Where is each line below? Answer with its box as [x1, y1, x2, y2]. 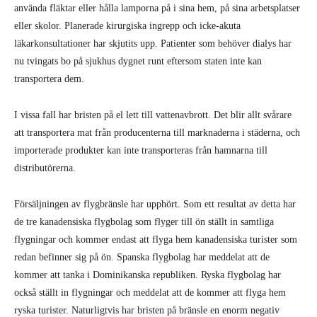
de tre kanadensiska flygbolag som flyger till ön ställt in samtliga [14, 216, 274, 227]
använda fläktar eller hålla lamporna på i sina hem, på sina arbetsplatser [14, 2, 300, 13]
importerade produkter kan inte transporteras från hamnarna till [14, 144, 267, 156]
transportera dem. [14, 73, 84, 84]
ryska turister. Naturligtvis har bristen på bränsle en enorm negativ [14, 304, 279, 316]
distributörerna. [14, 162, 76, 173]
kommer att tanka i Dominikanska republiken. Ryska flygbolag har [14, 269, 281, 280]
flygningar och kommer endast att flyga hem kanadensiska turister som [14, 234, 297, 245]
